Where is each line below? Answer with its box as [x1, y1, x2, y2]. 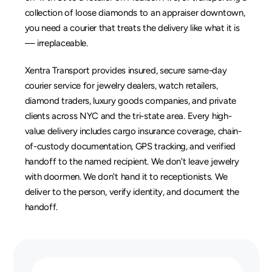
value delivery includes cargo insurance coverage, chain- [24, 126, 242, 137]
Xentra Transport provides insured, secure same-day [24, 65, 227, 76]
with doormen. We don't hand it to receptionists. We [24, 171, 228, 182]
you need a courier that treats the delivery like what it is [24, 22, 240, 33]
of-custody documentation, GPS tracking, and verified [24, 141, 236, 152]
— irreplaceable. [24, 38, 88, 49]
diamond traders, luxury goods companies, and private [24, 95, 236, 106]
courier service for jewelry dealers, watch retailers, [24, 80, 218, 91]
